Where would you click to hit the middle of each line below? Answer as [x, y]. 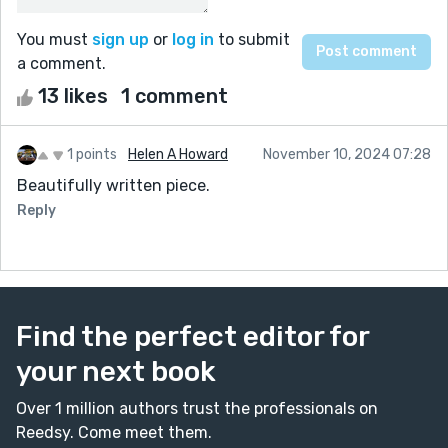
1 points [92, 154]
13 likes [73, 95]
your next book [116, 371]
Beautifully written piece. [113, 185]
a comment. [61, 63]
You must [54, 39]
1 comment [174, 95]
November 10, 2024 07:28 [347, 154]
